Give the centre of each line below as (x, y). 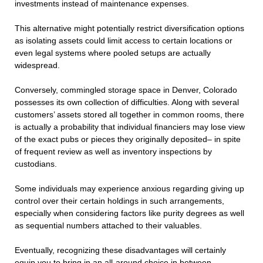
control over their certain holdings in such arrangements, (119, 201)
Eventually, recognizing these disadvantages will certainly (120, 250)
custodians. (36, 164)
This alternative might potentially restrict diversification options (129, 28)
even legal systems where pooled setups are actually (113, 53)
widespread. (37, 65)
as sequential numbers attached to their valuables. (108, 226)
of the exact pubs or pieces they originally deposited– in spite (128, 139)
